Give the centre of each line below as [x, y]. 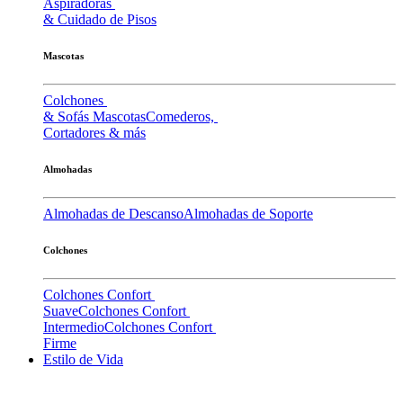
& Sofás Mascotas [94, 117]
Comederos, [182, 117]
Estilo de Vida [83, 360]
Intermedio [74, 327]
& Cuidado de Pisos [100, 20]
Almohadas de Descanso [113, 214]
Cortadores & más [94, 133]
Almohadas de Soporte [248, 214]
